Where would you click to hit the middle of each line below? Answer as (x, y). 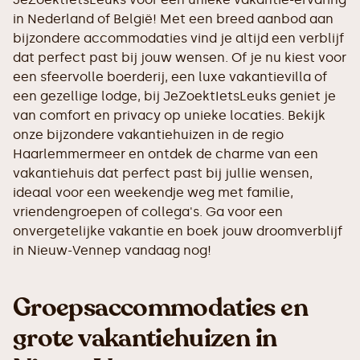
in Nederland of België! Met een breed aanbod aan (173, 19)
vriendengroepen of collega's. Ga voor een (148, 212)
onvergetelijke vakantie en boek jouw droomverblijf (178, 231)
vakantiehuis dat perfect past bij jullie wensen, (163, 173)
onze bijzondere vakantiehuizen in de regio (148, 135)
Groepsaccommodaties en (160, 308)
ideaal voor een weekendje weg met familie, (153, 192)
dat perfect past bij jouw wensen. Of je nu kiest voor (180, 57)
